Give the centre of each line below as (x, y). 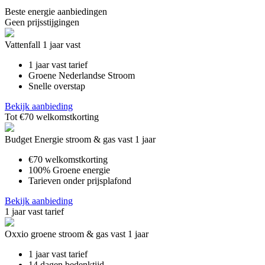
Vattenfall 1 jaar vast (43, 45)
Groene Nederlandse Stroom (82, 75)
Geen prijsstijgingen (42, 22)
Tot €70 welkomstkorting (52, 117)
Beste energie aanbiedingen (56, 12)
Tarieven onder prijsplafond (80, 181)
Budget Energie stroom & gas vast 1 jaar (80, 139)
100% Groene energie (69, 170)
